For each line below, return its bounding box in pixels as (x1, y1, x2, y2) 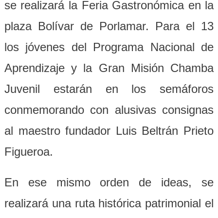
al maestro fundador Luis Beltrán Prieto (4, 124, 214, 137)
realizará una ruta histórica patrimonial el (4, 196, 214, 210)
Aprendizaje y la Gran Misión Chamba (4, 61, 214, 74)
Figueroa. (4, 145, 53, 158)
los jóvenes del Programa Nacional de (4, 40, 214, 54)
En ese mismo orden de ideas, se (4, 175, 214, 189)
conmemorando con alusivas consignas (4, 103, 214, 116)
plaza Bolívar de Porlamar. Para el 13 (4, 19, 214, 33)
